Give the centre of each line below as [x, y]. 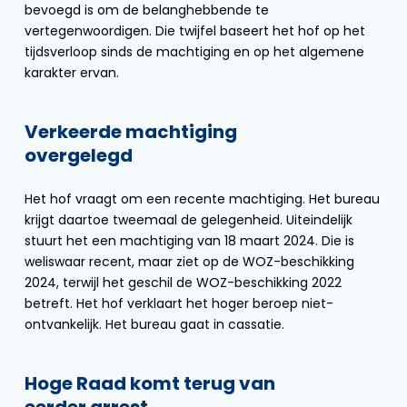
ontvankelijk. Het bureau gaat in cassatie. [154, 324]
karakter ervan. [72, 73]
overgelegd [79, 155]
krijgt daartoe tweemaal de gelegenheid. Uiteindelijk [189, 220]
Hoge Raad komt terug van [150, 383]
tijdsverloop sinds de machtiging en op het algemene [194, 52]
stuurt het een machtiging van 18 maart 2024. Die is [189, 241]
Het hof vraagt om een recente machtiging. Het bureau [202, 199]
